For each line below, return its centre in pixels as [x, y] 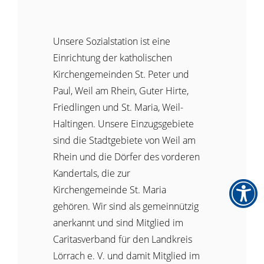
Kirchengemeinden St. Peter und [121, 74]
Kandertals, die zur [92, 173]
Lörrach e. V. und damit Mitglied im [126, 255]
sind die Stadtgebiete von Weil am [124, 140]
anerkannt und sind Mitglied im [118, 222]
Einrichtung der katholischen [113, 57]
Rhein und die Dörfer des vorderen [126, 156]
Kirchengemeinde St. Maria [110, 189]
